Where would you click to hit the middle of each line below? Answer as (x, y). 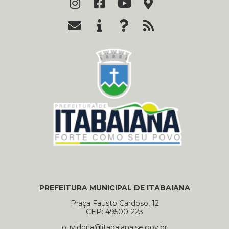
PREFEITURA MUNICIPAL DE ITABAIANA (114, 188)
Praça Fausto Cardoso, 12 (114, 204)
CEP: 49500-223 (114, 212)
